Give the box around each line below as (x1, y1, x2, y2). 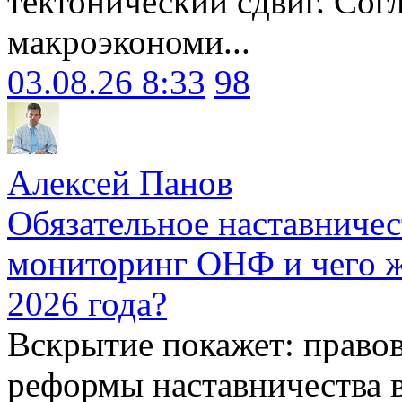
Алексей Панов (7, 162, 232, 202)
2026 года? (7, 284, 167, 323)
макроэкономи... (7, 22, 250, 61)
